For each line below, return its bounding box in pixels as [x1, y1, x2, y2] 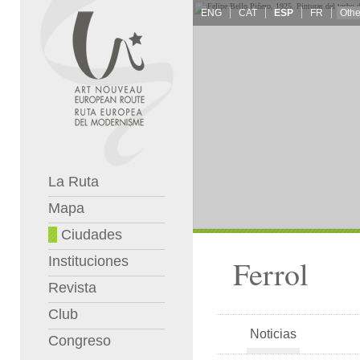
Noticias [249, 327, 297, 341]
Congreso [48, 333, 111, 349]
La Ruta [48, 174, 99, 190]
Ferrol [233, 253, 309, 294]
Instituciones [48, 253, 129, 269]
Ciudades [57, 227, 122, 243]
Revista [48, 280, 96, 296]
